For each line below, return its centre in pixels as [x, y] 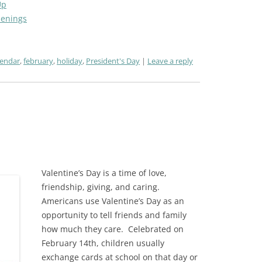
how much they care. [82, 229]
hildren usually [135, 243]
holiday [69, 61]
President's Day [113, 61]
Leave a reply [170, 61]
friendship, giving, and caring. [100, 187]
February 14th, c [73, 243]
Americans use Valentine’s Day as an [113, 201]
